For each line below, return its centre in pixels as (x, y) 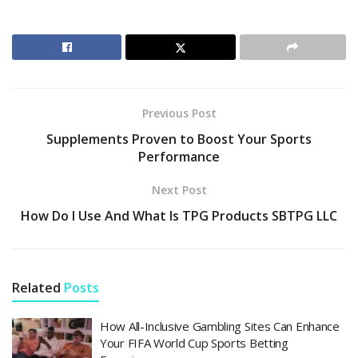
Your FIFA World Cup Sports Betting (194, 343)
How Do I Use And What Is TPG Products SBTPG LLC (179, 216)
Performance (179, 157)
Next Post (179, 190)
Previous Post (179, 113)
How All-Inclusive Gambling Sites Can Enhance (220, 326)
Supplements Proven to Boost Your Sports (179, 139)
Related (36, 288)
